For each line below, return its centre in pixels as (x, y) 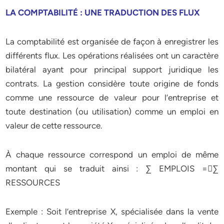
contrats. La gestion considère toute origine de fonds (112, 83)
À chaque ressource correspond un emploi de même (112, 154)
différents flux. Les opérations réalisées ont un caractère (112, 55)
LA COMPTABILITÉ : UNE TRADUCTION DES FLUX (103, 12)
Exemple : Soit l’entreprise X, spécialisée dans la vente (112, 211)
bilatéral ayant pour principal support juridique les (112, 69)
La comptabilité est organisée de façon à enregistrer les (112, 41)
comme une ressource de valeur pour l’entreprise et (112, 97)
